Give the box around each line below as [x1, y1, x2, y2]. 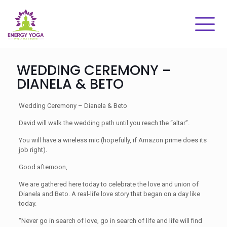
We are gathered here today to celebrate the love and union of [18, 180, 199, 188]
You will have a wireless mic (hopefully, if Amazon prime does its [18, 136, 207, 144]
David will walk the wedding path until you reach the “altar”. [18, 119, 190, 127]
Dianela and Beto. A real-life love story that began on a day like [18, 190, 200, 198]
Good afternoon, [18, 163, 67, 171]
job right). [18, 146, 47, 154]
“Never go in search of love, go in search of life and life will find [18, 217, 202, 224]
